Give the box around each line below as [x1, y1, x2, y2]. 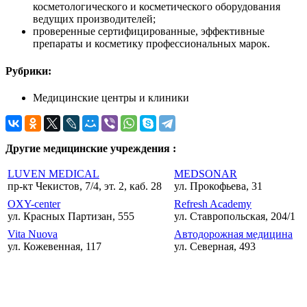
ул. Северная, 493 [174, 240, 256, 252]
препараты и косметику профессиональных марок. [33, 38, 270, 50]
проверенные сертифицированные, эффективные [33, 25, 265, 38]
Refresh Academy [174, 197, 251, 210]
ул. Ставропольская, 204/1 [174, 210, 295, 222]
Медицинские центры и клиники [33, 91, 189, 103]
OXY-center [8, 197, 60, 210]
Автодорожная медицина [174, 228, 293, 240]
